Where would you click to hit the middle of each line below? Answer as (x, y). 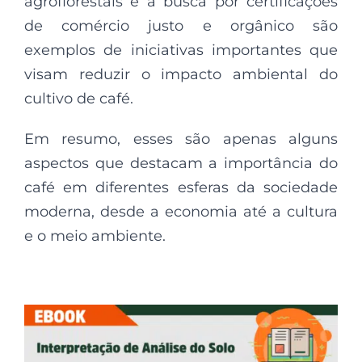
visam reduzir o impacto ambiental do (181, 74)
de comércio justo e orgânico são (181, 25)
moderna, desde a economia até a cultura (181, 211)
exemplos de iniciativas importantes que (181, 50)
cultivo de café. (79, 98)
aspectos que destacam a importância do (181, 163)
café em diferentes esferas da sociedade (181, 187)
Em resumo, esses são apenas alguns (181, 139)
